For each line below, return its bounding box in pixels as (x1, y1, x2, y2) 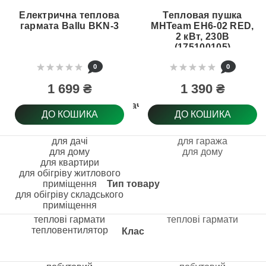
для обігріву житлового (18, 168, 121, 178)
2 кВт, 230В (175, 31, 230, 42)
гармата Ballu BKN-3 (20, 21, 119, 31)
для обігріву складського (15, 189, 123, 199)
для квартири (40, 157, 99, 167)
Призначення (102, 100, 164, 110)
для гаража (178, 136, 227, 146)
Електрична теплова (19, 10, 120, 20)
